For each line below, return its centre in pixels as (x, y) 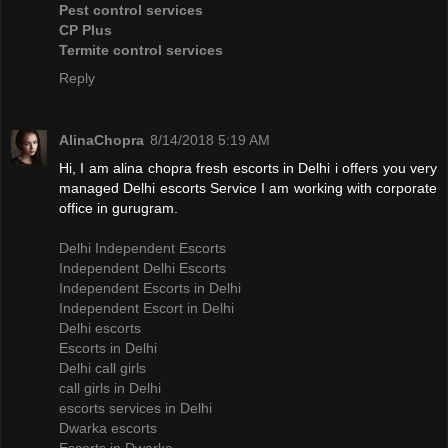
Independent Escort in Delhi (146, 308)
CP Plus (85, 30)
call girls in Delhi (110, 388)
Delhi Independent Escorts (142, 248)
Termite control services (141, 50)
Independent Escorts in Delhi (150, 288)
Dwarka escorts (108, 428)
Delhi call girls (102, 368)
